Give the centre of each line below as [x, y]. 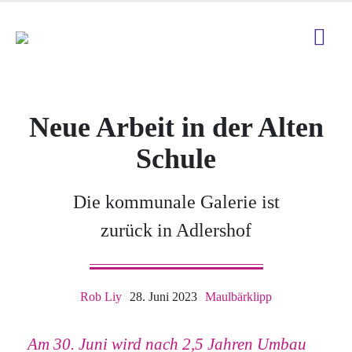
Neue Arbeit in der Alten [176, 127]
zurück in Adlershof [176, 230]
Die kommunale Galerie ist [176, 202]
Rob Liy [101, 297]
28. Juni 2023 [163, 297]
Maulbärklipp [238, 297]
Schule [176, 159]
